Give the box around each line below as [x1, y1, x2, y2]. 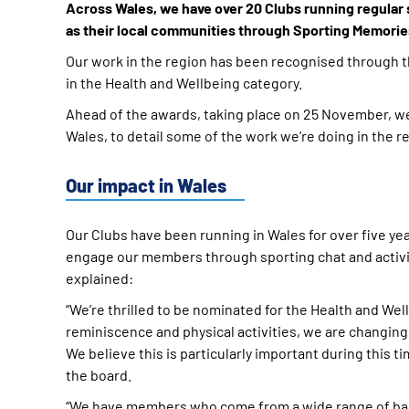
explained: [66, 269, 133, 287]
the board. [66, 366, 131, 383]
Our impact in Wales [66, 174, 226, 196]
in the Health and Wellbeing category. [66, 74, 302, 91]
